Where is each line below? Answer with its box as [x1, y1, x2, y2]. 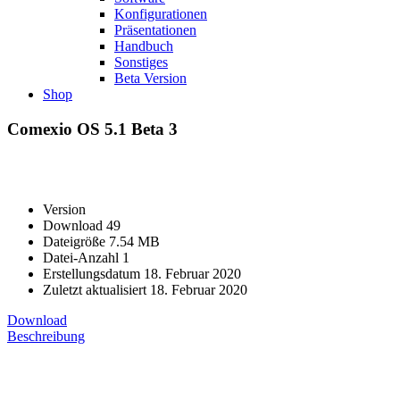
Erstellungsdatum [43, 266, 144, 282]
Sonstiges [114, 54, 168, 70]
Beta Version [114, 71, 187, 86]
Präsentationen [114, 22, 196, 37]
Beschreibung [7, 329, 85, 345]
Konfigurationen [114, 6, 207, 21]
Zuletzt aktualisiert [43, 282, 150, 298]
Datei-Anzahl [43, 250, 122, 266]
